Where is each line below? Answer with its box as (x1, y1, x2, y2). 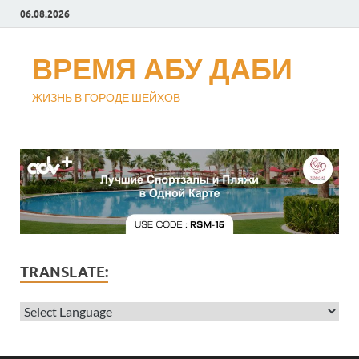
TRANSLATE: (20, 264, 108, 281)
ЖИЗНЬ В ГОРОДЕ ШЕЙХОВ (32, 91, 180, 104)
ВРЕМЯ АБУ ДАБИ (32, 49, 292, 88)
